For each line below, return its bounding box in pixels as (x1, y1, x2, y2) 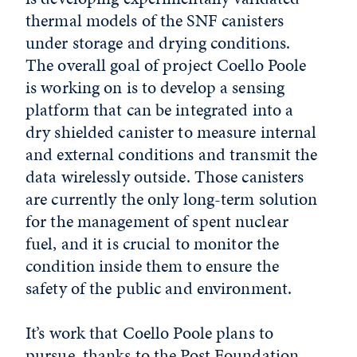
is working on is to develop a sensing (25, 74, 285, 100)
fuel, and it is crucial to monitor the (25, 230, 280, 256)
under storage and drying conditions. (25, 29, 291, 55)
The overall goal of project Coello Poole (25, 52, 307, 77)
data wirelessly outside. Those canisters (25, 163, 304, 189)
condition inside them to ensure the (25, 253, 279, 278)
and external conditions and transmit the (25, 141, 318, 167)
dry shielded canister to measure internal (25, 119, 317, 144)
